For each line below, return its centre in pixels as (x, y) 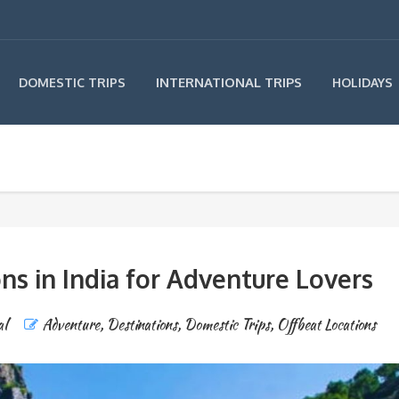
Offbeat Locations (327, 325)
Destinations (142, 325)
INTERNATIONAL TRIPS (229, 82)
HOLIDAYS (362, 82)
